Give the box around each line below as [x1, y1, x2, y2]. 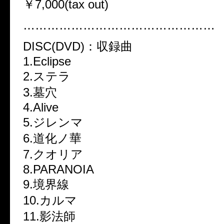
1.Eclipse [23, 54, 71, 68]
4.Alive [23, 100, 58, 114]
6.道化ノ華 [23, 131, 81, 145]
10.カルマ [23, 193, 77, 207]
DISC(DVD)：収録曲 [23, 39, 132, 53]
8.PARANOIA [23, 162, 94, 176]
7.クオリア [23, 147, 83, 161]
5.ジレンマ [23, 115, 83, 129]
